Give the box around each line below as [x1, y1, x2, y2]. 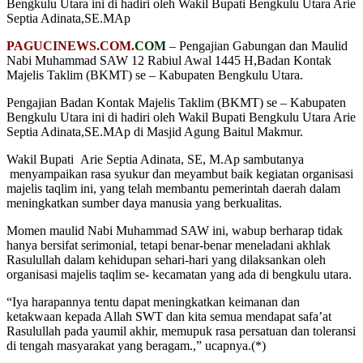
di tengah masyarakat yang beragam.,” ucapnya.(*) [6, 338, 266, 352]
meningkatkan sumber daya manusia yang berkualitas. [6, 195, 282, 210]
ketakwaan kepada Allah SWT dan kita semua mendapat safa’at [6, 309, 331, 323]
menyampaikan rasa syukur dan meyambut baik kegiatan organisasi [6, 166, 353, 181]
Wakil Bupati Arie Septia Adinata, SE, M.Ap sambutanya [6, 152, 304, 166]
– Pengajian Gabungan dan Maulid [169, 38, 348, 53]
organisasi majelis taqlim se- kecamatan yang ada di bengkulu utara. [6, 267, 352, 281]
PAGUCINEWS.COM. [6, 38, 135, 53]
